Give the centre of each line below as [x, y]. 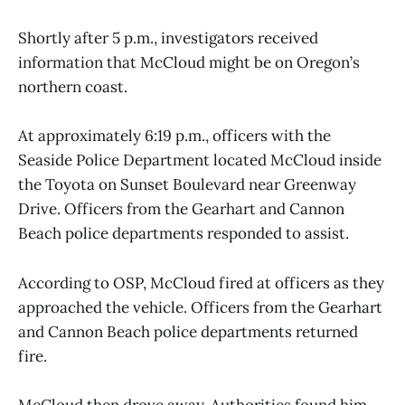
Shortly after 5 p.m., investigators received [168, 38]
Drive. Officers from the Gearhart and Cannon [181, 209]
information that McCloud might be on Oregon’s [189, 63]
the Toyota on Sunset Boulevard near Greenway [187, 185]
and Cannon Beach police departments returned [188, 331]
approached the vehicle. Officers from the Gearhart [200, 307]
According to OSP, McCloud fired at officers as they [201, 283]
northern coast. [73, 87]
